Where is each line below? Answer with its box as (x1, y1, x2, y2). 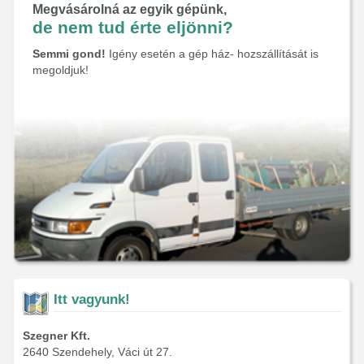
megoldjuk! (32, 63, 89, 76)
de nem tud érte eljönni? (32, 17, 233, 37)
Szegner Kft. (23, 328, 90, 342)
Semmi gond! (32, 46, 106, 60)
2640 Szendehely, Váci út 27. (23, 344, 172, 358)
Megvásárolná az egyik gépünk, (32, 2, 227, 16)
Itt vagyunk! (54, 291, 130, 307)
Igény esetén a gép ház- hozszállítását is (106, 46, 318, 60)
